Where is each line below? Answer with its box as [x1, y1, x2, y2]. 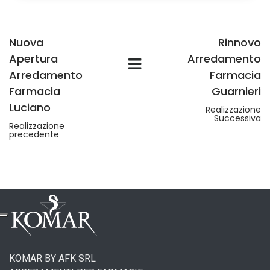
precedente [9, 128, 59, 140]
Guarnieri [211, 84, 261, 99]
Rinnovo [218, 35, 261, 50]
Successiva [213, 112, 261, 124]
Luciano [9, 100, 51, 115]
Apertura [9, 51, 58, 66]
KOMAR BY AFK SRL [9, 252, 96, 264]
